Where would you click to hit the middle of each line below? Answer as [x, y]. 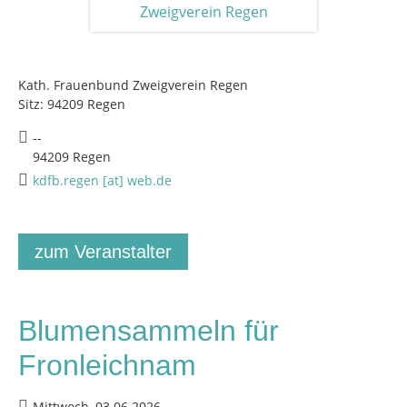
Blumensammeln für [149, 331]
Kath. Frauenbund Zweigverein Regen [133, 85]
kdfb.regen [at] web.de [102, 180]
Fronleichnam [107, 365]
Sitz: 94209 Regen [72, 104]
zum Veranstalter [103, 252]
